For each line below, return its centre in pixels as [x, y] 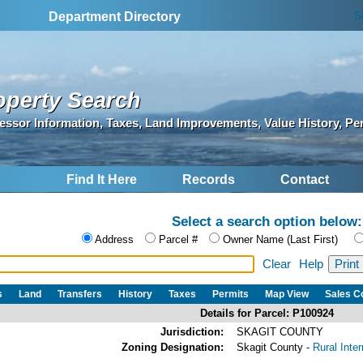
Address [114, 240]
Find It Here [102, 180]
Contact [305, 180]
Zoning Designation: [173, 347]
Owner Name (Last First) [280, 240]
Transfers [80, 294]
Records [209, 180]
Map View [287, 294]
